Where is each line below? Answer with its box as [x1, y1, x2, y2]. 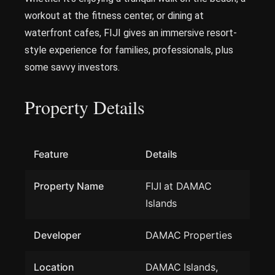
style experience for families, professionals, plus [25, 44, 233, 56]
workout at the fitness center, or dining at [25, 10, 204, 21]
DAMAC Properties [145, 229, 232, 241]
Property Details [25, 95, 145, 119]
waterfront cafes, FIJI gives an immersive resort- [25, 27, 237, 39]
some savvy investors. [25, 61, 120, 73]
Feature [34, 148, 69, 160]
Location [34, 261, 75, 273]
